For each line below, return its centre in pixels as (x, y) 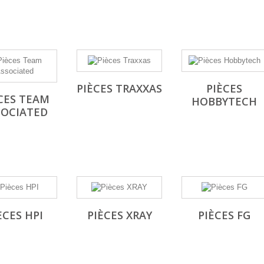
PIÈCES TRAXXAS (119, 88)
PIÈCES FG (224, 215)
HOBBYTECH (224, 101)
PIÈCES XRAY (119, 215)
